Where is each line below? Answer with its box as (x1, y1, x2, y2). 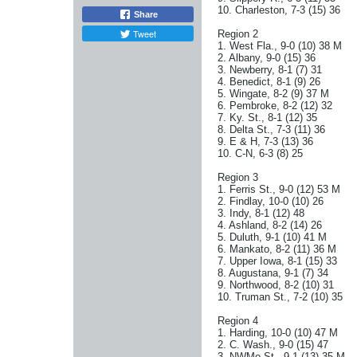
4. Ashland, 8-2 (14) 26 (218, 219, 322, 231)
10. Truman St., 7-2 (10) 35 (218, 291, 343, 303)
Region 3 (218, 171, 258, 183)
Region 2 (218, 28, 258, 40)
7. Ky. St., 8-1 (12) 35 (218, 112, 317, 124)
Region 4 (218, 315, 258, 327)
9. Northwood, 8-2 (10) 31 (218, 279, 334, 291)
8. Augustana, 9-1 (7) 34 (218, 267, 328, 279)
